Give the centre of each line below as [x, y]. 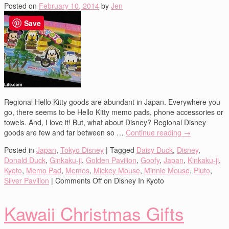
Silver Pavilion [27, 181]
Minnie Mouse [167, 170]
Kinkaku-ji [203, 160]
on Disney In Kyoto [133, 181]
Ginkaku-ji [66, 160]
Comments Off [78, 181]
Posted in [19, 150]
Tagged [122, 150]
